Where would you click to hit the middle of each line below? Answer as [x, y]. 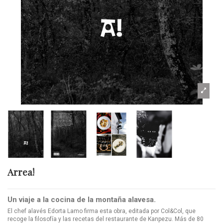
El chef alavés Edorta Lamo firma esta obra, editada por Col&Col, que [102, 211]
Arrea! [21, 172]
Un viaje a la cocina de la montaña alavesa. [82, 199]
